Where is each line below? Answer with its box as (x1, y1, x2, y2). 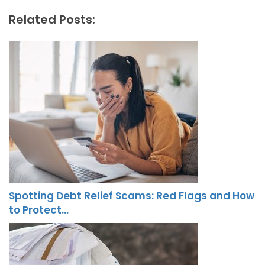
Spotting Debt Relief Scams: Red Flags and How (9, 189, 254, 203)
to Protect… (9, 203, 69, 218)
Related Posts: (9, 11, 95, 28)
